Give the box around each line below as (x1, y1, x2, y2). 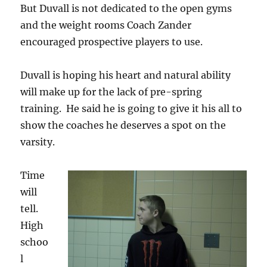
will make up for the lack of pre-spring (20, 86, 203, 98)
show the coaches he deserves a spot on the (20, 119, 226, 131)
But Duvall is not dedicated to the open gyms (20, 2, 232, 14)
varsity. (20, 136, 55, 148)
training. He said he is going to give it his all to (20, 103, 243, 114)
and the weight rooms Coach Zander (20, 19, 192, 31)
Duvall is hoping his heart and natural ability (20, 69, 231, 81)
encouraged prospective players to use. (20, 36, 203, 48)
